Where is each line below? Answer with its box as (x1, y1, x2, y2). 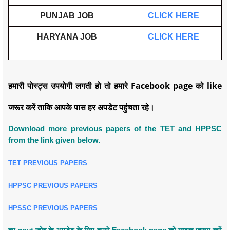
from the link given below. (8, 136, 102, 145)
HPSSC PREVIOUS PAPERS (8, 204, 98, 213)
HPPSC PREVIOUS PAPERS (8, 182, 98, 190)
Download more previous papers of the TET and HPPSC (8, 124, 222, 133)
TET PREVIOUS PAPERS (8, 159, 87, 167)
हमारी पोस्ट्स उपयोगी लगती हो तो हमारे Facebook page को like (8, 80, 222, 92)
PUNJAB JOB (40, 11, 94, 21)
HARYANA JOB (36, 32, 97, 42)
